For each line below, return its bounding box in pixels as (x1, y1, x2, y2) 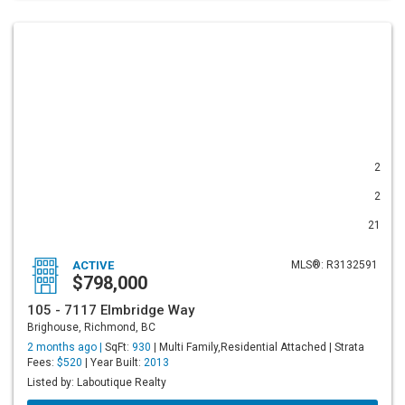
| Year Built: (82, 356, 144, 369)
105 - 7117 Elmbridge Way (27, 302, 194, 318)
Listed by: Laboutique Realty (27, 376, 166, 389)
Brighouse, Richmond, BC (27, 321, 155, 334)
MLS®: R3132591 (291, 259, 378, 271)
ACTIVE (72, 259, 114, 272)
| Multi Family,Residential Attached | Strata (151, 341, 364, 353)
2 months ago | (27, 341, 105, 353)
